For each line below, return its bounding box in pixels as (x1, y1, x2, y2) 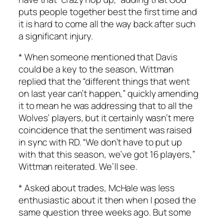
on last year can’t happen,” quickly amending (18, 87, 199, 100)
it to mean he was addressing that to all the (18, 99, 193, 112)
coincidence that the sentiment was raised (18, 124, 192, 137)
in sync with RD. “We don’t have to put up (18, 136, 182, 149)
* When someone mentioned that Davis (18, 51, 178, 64)
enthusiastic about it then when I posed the (18, 193, 196, 206)
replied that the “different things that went (18, 75, 190, 88)
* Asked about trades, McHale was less (18, 181, 175, 194)
